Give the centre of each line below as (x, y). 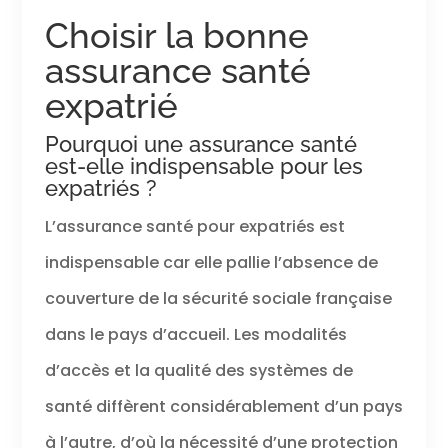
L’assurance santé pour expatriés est (194, 226)
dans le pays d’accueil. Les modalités (195, 334)
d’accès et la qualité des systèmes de (198, 370)
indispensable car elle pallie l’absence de (211, 262)
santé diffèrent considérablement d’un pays (223, 406)
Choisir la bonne (176, 35)
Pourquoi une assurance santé (200, 143)
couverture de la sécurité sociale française (218, 298)
